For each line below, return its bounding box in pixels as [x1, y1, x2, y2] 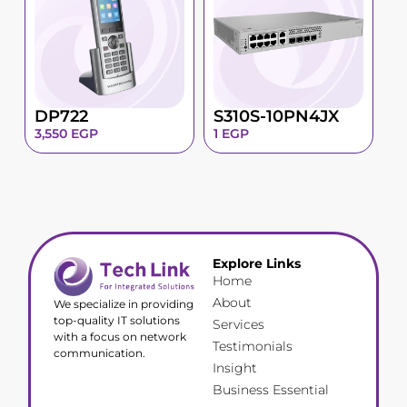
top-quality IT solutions [54, 313, 181, 327]
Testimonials [213, 338, 293, 355]
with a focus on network [54, 329, 187, 343]
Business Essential [213, 382, 329, 399]
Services [213, 316, 264, 333]
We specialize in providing [54, 296, 194, 311]
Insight [213, 360, 257, 377]
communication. [54, 345, 146, 360]
